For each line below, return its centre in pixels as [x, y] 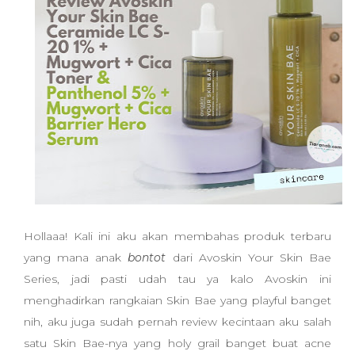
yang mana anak [73, 258]
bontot [147, 258]
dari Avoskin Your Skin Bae [252, 258]
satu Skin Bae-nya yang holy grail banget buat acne [177, 343]
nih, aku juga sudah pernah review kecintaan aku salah [177, 322]
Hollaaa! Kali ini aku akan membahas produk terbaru [177, 236]
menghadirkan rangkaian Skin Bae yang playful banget [177, 300]
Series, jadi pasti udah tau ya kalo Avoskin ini [177, 279]
